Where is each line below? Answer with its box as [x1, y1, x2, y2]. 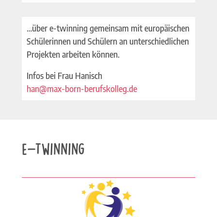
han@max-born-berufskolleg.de [26, 83, 137, 94]
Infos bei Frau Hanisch [26, 70, 102, 81]
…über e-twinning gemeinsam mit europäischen [26, 22, 189, 33]
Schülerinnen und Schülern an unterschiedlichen [26, 35, 189, 46]
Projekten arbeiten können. [26, 48, 120, 60]
